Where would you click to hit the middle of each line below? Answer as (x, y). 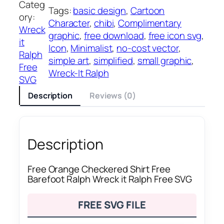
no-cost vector (147, 48)
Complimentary (150, 23)
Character (69, 23)
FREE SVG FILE (112, 204)
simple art (68, 61)
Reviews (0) (112, 95)
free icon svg (175, 36)
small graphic (164, 61)
